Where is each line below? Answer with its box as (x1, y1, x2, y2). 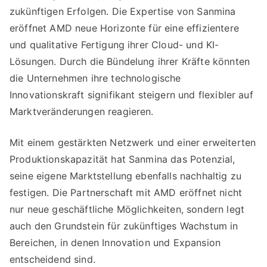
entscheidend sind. (10, 253, 95, 265)
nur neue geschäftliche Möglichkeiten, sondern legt (10, 203, 245, 215)
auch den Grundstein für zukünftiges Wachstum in (10, 220, 238, 232)
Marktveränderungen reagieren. (10, 105, 154, 117)
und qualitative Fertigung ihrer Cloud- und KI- (10, 39, 219, 51)
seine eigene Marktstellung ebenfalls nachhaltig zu (10, 170, 242, 182)
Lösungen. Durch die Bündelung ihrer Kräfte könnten (10, 55, 250, 67)
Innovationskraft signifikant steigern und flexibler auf (10, 89, 253, 101)
